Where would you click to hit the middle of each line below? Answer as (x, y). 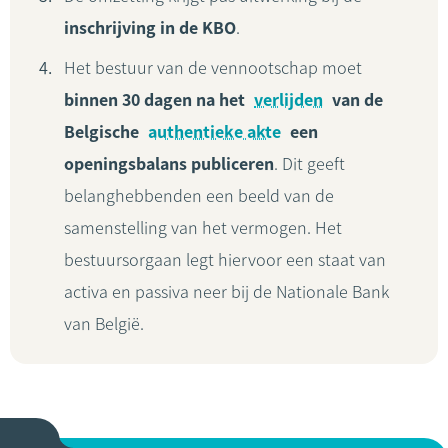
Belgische (103, 132)
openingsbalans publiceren (169, 164)
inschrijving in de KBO (150, 28)
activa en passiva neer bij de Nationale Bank (226, 292)
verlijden (288, 100)
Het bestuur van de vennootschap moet (213, 68)
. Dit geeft (309, 164)
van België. (104, 324)
